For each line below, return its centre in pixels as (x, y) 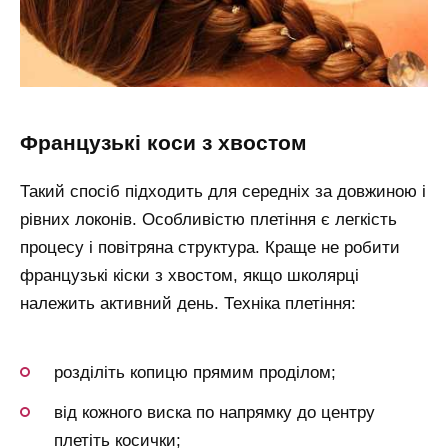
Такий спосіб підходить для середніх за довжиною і (223, 192)
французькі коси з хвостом (172, 142)
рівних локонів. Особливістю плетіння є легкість (208, 220)
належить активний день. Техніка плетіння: (188, 304)
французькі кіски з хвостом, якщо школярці (189, 276)
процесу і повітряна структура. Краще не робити (210, 248)
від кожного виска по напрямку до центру (214, 412)
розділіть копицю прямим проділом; (195, 372)
